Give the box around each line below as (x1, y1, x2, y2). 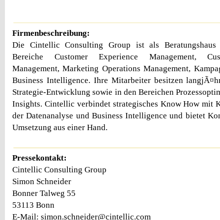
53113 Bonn (12, 200, 55, 210)
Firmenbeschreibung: (12, 28, 90, 38)
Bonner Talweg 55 (12, 189, 76, 198)
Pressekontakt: (12, 153, 67, 163)
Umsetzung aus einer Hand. (12, 122, 108, 132)
